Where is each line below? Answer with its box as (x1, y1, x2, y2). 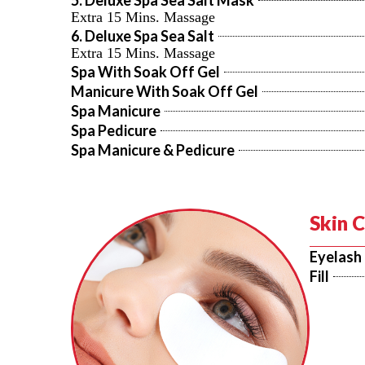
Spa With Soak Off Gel (71, 63, 220, 81)
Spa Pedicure (71, 121, 156, 139)
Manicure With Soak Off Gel (71, 82, 258, 100)
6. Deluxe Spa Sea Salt (71, 27, 214, 45)
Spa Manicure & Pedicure (71, 141, 235, 159)
